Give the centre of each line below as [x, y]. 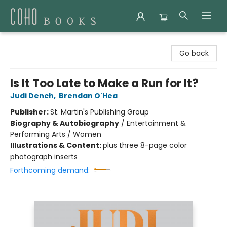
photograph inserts [44, 157]
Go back [194, 53]
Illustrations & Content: [56, 145]
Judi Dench [32, 96]
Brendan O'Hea [88, 96]
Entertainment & [156, 123]
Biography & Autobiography [65, 123]
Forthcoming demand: [50, 170]
